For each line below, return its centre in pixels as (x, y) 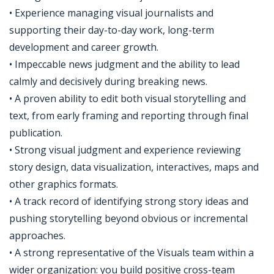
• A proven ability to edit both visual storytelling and (128, 98)
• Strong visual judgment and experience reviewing (125, 150)
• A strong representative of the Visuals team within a (131, 253)
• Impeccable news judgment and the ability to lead (124, 64)
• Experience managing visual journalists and (111, 13)
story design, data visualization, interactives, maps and (134, 167)
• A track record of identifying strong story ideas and (129, 201)
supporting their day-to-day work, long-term (112, 30)
